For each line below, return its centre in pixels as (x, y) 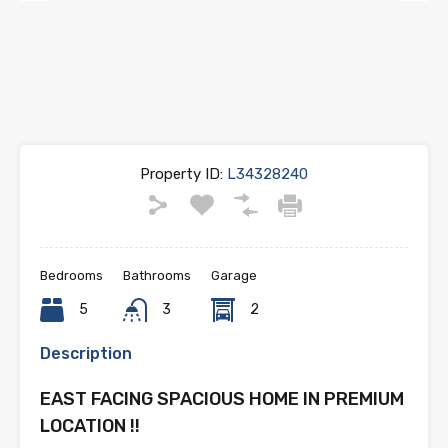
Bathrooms (157, 275)
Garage (234, 275)
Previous (49, 14)
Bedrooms (71, 275)
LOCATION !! (90, 425)
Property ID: (181, 173)
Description (86, 353)
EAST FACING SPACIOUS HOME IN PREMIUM (222, 398)
